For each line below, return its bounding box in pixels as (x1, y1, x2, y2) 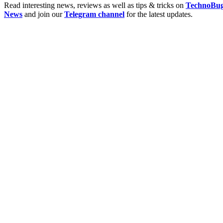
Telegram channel (64, 9, 124, 18)
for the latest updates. (124, 9, 193, 18)
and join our (22, 9, 64, 18)
